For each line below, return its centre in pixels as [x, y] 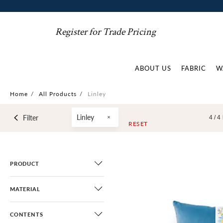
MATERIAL [25, 189]
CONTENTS [27, 214]
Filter [30, 117]
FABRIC [194, 68]
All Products [58, 94]
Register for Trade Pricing [106, 32]
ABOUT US [153, 68]
